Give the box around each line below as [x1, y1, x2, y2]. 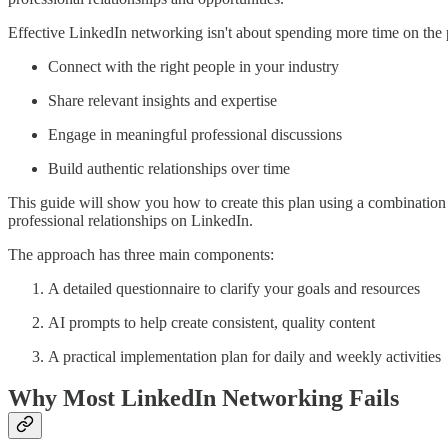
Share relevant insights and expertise [48, 91, 277, 109]
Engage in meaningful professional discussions [48, 125, 342, 143]
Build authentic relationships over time [48, 159, 290, 177]
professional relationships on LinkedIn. [8, 211, 253, 229]
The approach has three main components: [8, 245, 274, 263]
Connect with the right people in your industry [48, 57, 339, 75]
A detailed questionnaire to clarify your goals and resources [48, 279, 420, 297]
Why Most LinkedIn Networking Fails [8, 385, 399, 412]
